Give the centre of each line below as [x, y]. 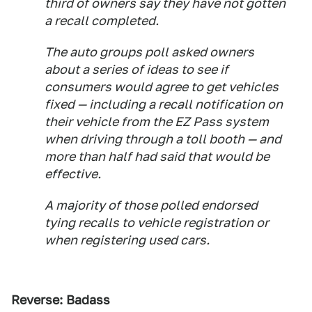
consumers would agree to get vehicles [162, 87]
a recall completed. [102, 21]
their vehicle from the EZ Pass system [157, 122]
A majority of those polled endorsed [151, 205]
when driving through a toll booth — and [163, 139]
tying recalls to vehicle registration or [157, 223]
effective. [73, 174]
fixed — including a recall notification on [164, 104]
